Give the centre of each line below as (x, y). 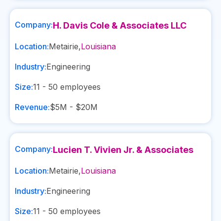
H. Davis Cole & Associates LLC (120, 25)
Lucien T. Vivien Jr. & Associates (123, 150)
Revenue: (32, 107)
